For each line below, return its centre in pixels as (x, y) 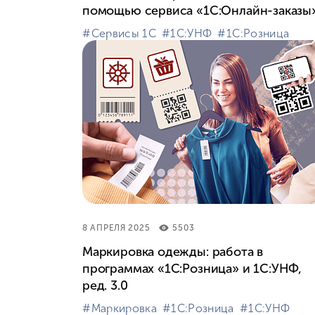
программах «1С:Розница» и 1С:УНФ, (192, 268)
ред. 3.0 (105, 285)
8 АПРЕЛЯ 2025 (116, 227)
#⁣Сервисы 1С (119, 33)
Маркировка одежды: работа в (173, 251)
